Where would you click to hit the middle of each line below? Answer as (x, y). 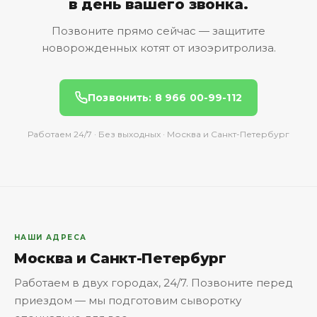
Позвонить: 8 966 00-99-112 (165, 97)
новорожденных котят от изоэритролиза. (158, 47)
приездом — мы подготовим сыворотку (128, 300)
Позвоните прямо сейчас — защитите (158, 30)
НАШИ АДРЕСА (51, 237)
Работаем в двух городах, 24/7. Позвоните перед (154, 282)
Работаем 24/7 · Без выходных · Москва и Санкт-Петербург (158, 134)
